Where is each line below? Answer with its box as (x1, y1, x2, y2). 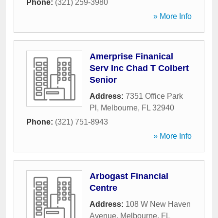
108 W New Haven (126, 200, 191, 208)
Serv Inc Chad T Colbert (90, 63, 189, 73)
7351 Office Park (126, 92, 183, 100)
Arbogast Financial (90, 171, 168, 181)
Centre (90, 183, 117, 193)
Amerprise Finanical (90, 52, 173, 61)
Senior (90, 75, 117, 85)
